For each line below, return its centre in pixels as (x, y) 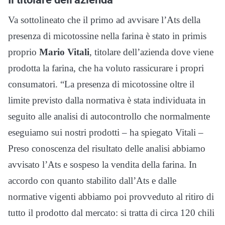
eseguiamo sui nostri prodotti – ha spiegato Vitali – (106, 133)
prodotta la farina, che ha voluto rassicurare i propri (106, 68)
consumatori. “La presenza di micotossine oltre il (101, 84)
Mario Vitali (64, 52)
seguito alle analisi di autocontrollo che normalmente (109, 117)
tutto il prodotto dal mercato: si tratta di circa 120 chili (111, 213)
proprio (24, 52)
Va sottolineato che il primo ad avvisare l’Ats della (104, 20)
